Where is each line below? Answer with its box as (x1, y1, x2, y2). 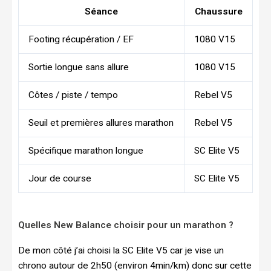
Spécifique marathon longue (28, 145, 143, 156)
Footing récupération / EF (28, 33, 134, 45)
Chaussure (194, 5, 243, 17)
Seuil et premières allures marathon (28, 117, 174, 128)
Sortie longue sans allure (28, 61, 129, 73)
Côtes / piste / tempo (28, 89, 118, 100)
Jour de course (28, 172, 91, 184)
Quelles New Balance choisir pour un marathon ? (18, 220, 233, 231)
